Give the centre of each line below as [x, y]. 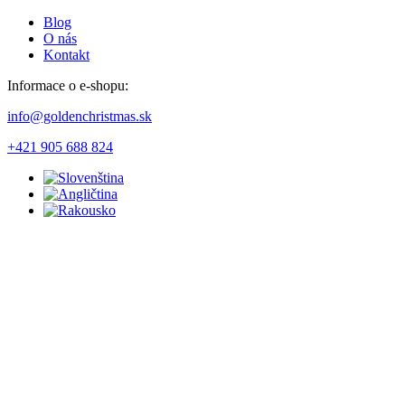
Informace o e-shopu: [68, 85]
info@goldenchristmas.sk [80, 116]
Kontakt [66, 55]
